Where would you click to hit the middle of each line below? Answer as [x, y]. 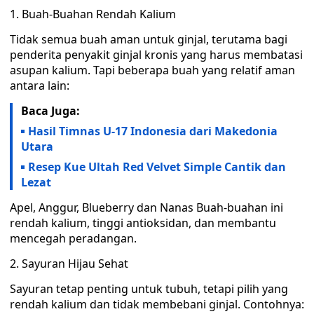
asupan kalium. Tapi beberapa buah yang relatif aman [152, 70]
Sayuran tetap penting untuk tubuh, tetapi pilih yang [149, 289]
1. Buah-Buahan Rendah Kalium [93, 14]
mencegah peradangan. [73, 238]
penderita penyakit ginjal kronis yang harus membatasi [156, 55]
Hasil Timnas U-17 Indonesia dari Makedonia [153, 131]
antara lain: [40, 86]
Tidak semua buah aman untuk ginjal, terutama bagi [149, 39]
